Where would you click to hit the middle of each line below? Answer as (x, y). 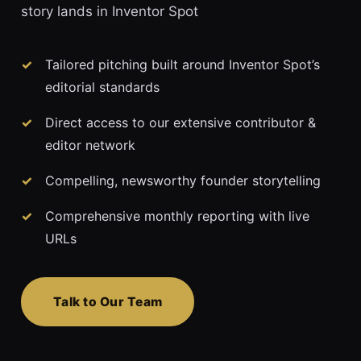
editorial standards (102, 87)
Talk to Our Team (108, 302)
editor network (90, 145)
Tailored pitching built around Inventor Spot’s (183, 65)
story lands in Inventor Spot (110, 12)
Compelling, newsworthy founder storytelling (183, 181)
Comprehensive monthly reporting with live (177, 216)
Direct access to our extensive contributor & (180, 123)
